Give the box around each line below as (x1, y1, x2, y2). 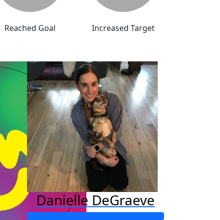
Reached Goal (4, 23, 55, 34)
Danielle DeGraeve (36, 191, 155, 210)
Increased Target (92, 23, 155, 34)
